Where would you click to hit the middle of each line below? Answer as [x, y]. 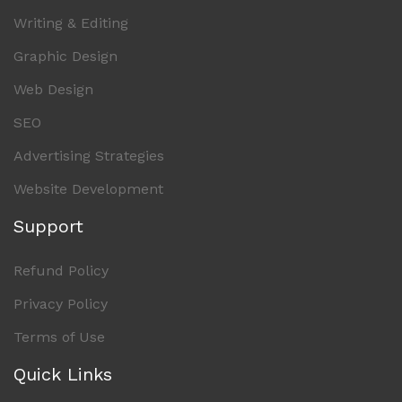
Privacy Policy [61, 304]
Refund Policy [61, 271]
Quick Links [63, 374]
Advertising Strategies [89, 156]
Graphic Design [66, 56]
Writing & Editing [71, 23]
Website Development [88, 189]
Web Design [53, 89]
